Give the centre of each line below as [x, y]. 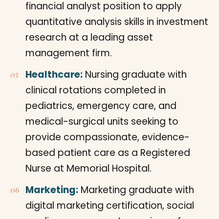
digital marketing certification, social [110, 205]
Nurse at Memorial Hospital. [88, 168]
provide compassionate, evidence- [108, 137]
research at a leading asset [89, 37]
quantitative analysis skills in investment [117, 22]
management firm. [69, 53]
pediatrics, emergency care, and [101, 106]
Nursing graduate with [135, 74]
